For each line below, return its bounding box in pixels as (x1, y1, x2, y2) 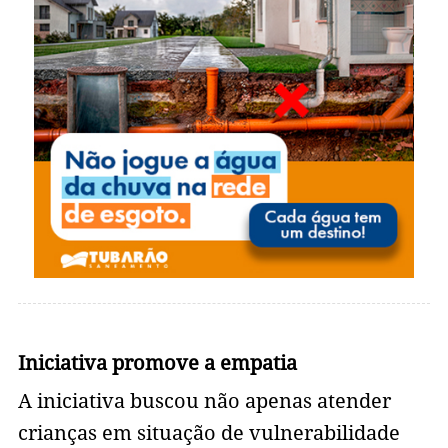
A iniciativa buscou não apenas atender (17, 389, 391, 414)
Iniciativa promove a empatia (17, 351, 297, 376)
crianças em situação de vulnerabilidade (17, 421, 400, 446)
